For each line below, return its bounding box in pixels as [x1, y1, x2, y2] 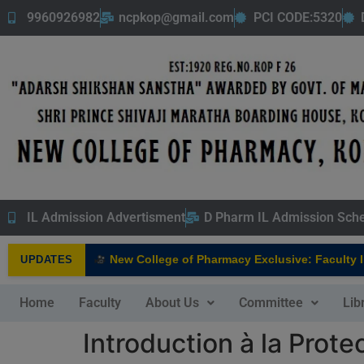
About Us [145, 294, 199, 310]
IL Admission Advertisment [26, 209, 185, 225]
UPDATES [20, 253, 73, 266]
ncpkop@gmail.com [119, 10, 234, 25]
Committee [239, 294, 303, 310]
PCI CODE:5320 [253, 10, 342, 25]
